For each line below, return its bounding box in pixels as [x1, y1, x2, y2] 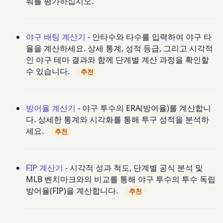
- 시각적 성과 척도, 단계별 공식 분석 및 [63, 162, 204, 173]
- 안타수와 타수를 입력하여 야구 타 [86, 31, 212, 43]
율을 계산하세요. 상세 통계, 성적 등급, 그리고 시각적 [26, 43, 214, 54]
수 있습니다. [26, 66, 70, 77]
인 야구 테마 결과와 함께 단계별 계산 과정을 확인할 [26, 54, 210, 66]
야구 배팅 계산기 [26, 31, 86, 43]
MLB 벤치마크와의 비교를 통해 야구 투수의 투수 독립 [26, 173, 216, 185]
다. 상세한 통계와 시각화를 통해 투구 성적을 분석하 [26, 113, 210, 125]
